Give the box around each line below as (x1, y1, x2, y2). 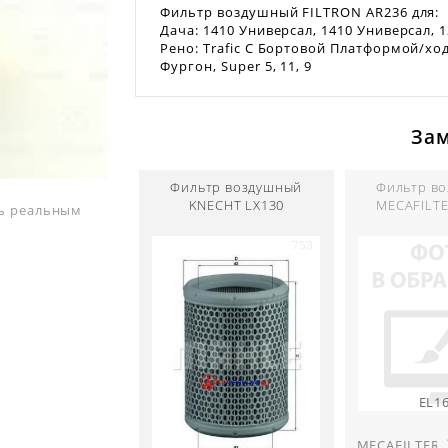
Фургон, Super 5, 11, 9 (160, 57, 313, 76)
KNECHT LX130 (188, 196, 285, 215)
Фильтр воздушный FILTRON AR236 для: (160, 3, 440, 22)
